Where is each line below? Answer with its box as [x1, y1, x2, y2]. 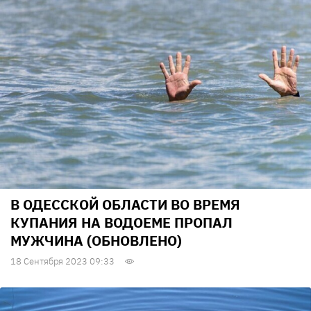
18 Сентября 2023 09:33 [10, 255, 115, 268]
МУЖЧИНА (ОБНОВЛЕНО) [10, 231, 182, 251]
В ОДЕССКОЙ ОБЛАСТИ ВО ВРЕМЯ [10, 195, 240, 215]
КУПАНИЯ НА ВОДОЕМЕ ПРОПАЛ [10, 213, 233, 233]
